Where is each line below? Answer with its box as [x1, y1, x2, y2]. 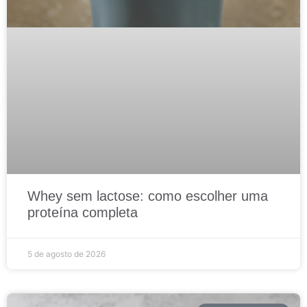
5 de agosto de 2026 [27, 249, 106, 260]
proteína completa [27, 205, 138, 221]
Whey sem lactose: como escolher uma [27, 188, 268, 204]
